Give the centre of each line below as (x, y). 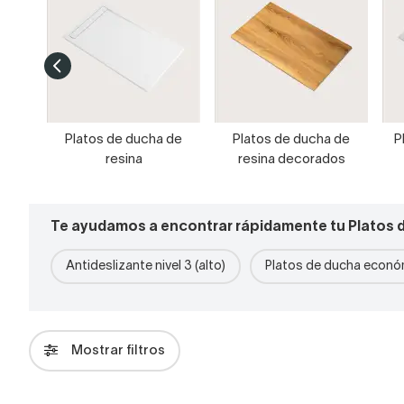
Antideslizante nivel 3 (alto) (146, 266)
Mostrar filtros (118, 350)
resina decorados (291, 160)
